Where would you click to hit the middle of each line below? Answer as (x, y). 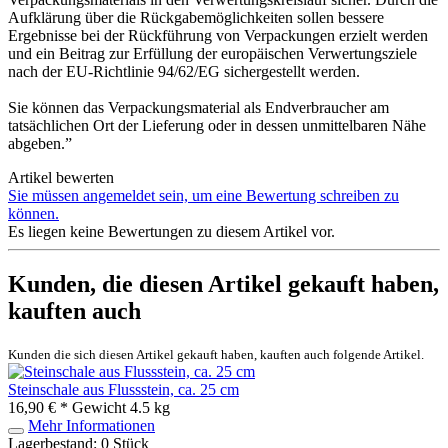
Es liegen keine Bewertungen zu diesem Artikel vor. (171, 231)
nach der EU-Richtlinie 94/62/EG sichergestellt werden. (184, 71)
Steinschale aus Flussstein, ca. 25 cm (123, 389)
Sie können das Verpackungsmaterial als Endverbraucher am (198, 107)
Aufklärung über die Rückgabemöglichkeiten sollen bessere (196, 17)
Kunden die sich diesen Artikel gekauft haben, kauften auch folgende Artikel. (216, 354)
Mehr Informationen (91, 425)
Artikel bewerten (61, 177)
